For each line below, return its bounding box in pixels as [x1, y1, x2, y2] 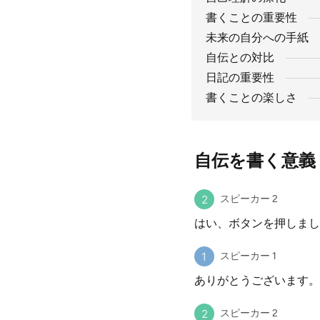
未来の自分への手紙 [206, 31, 309, 44]
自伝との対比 [206, 51, 274, 64]
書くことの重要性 [206, 11, 297, 24]
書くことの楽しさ [206, 91, 297, 104]
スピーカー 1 [220, 250, 276, 262]
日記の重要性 [206, 71, 274, 84]
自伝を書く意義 [194, 150, 316, 171]
